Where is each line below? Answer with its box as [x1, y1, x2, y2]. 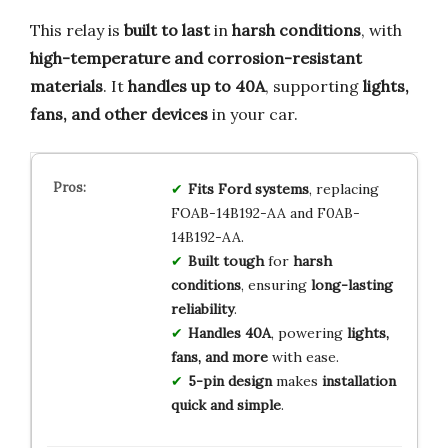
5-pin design [187, 372, 272, 391]
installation [321, 372, 396, 391]
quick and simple [170, 396, 281, 415]
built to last [124, 20, 210, 41]
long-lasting [310, 276, 393, 295]
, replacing [308, 180, 379, 199]
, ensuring [240, 276, 311, 295]
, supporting [265, 76, 363, 97]
